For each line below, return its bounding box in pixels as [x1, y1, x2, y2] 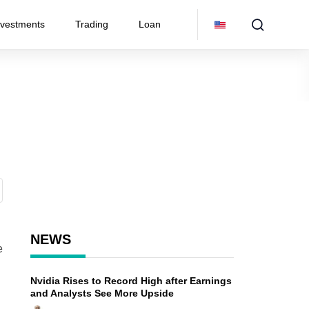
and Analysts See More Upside [30, 288, 174, 299]
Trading [75, 19, 108, 30]
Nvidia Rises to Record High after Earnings [30, 275, 232, 286]
